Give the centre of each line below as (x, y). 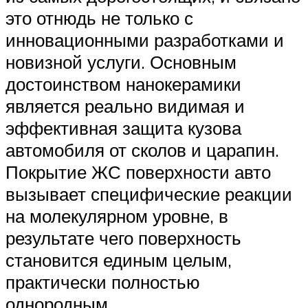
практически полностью (103, 282)
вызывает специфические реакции (149, 194)
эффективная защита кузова (123, 128)
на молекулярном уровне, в (117, 216)
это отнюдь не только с (99, 18)
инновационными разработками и (145, 40)
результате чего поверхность (123, 238)
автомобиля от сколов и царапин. (142, 150)
